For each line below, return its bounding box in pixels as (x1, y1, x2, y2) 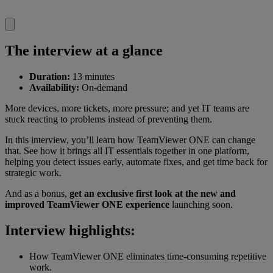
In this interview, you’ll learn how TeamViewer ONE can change (5, 134, 255, 145)
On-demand (82, 82, 127, 93)
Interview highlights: (5, 222, 135, 238)
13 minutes (70, 71, 115, 82)
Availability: (29, 82, 82, 93)
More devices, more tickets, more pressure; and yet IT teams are (5, 102, 249, 113)
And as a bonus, (5, 188, 69, 199)
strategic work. (5, 167, 62, 178)
